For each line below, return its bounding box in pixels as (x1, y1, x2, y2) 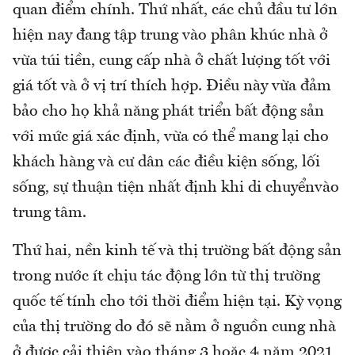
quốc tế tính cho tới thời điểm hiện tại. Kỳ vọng (13, 294, 342, 311)
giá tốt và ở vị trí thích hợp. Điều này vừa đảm (13, 78, 331, 95)
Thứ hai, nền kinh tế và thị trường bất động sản (13, 243, 342, 260)
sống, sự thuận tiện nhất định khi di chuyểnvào (13, 180, 339, 197)
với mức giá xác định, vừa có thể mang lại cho (13, 129, 329, 146)
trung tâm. (13, 205, 90, 222)
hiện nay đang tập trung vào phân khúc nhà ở (13, 28, 328, 44)
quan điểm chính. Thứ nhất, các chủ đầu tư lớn (13, 2, 338, 19)
